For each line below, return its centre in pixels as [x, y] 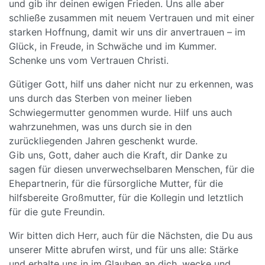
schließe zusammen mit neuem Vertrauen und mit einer [132, 18]
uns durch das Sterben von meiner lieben [100, 98]
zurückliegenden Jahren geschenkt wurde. [103, 141]
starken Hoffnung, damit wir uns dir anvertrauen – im [127, 32]
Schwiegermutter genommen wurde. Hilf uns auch [120, 112]
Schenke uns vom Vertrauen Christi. [89, 60]
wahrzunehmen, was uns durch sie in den [100, 127]
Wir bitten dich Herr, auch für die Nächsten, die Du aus [131, 235]
